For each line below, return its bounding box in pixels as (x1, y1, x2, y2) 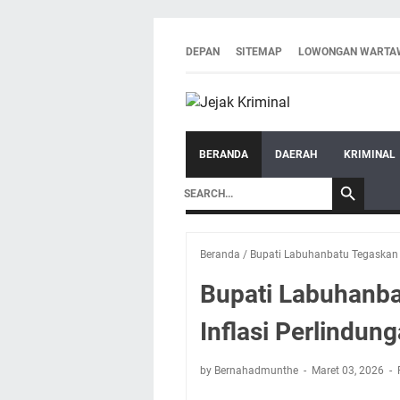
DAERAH (275, 148, 317, 161)
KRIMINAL (344, 148, 396, 161)
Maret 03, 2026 (312, 364, 387, 377)
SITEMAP (236, 46, 282, 58)
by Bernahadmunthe (200, 364, 301, 377)
